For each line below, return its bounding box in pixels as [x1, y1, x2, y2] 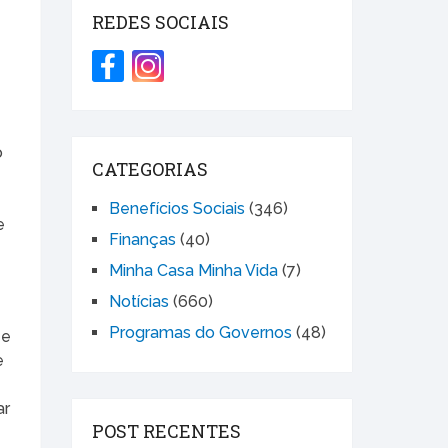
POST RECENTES [92, 419, 241, 444]
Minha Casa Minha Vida [109, 261, 278, 281]
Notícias [109, 292, 169, 312]
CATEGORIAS [92, 157, 208, 182]
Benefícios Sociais [109, 199, 245, 219]
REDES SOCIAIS [92, 10, 229, 35]
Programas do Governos [109, 323, 292, 343]
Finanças [109, 230, 176, 250]
